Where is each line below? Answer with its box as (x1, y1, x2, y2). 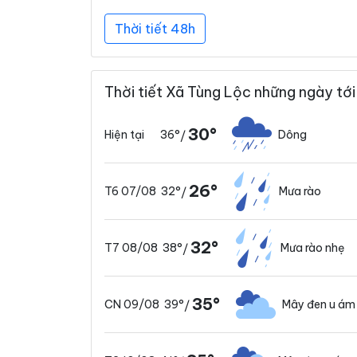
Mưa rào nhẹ (280, 240, 345, 255)
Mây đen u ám (282, 296, 355, 312)
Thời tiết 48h (115, 21, 195, 37)
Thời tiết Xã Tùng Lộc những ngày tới (104, 83, 355, 101)
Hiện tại (104, 127, 144, 142)
